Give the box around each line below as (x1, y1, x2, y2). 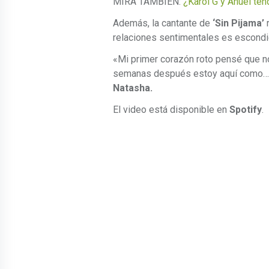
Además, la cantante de (113, 17, 213, 29)
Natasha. (113, 82, 153, 94)
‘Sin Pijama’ (213, 17, 264, 29)
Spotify (229, 104, 262, 116)
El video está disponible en (113, 104, 229, 116)
